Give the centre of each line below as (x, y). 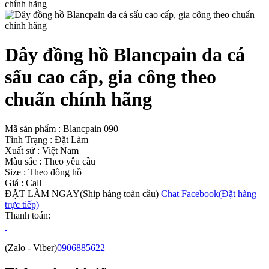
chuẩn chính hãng (78, 99)
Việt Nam (59, 150)
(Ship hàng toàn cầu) (119, 193)
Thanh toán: (28, 215)
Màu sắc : (23, 161)
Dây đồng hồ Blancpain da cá (125, 55)
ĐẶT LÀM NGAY (42, 193)
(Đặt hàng (237, 193)
